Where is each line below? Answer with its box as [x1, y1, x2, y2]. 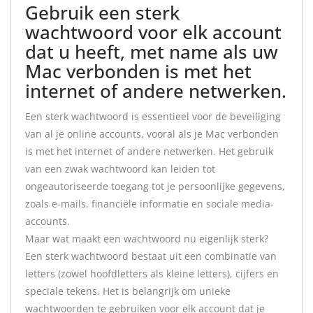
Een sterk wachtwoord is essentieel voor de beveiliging [25, 110, 281, 123]
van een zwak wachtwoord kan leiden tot [25, 162, 215, 175]
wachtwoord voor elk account [25, 20, 282, 45]
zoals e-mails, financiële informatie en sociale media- [25, 197, 274, 210]
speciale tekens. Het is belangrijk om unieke [25, 284, 231, 298]
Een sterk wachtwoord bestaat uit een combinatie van [25, 249, 277, 263]
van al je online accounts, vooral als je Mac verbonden [25, 127, 279, 140]
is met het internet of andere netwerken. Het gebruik [25, 145, 273, 158]
